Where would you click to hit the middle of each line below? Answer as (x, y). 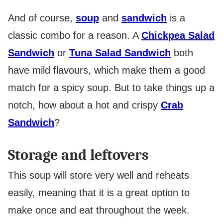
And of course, (42, 18)
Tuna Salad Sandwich (120, 53)
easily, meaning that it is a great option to (99, 192)
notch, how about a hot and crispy (84, 105)
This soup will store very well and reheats (99, 175)
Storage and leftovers (78, 155)
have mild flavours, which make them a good (107, 70)
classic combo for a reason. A (75, 35)
